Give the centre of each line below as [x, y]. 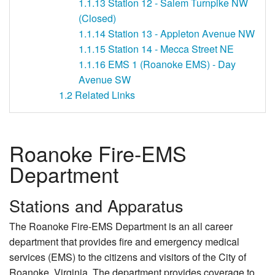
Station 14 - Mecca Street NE [171, 48]
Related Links [105, 95]
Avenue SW [105, 79]
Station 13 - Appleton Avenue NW [181, 33]
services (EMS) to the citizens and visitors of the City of [128, 257]
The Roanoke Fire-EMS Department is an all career [121, 227]
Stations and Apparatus [96, 206]
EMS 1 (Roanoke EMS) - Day [172, 64]
